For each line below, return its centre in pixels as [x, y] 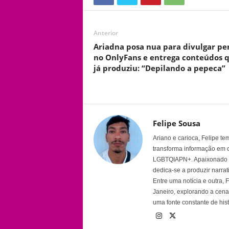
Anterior [106, 33]
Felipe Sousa [176, 123]
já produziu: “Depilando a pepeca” [159, 68]
